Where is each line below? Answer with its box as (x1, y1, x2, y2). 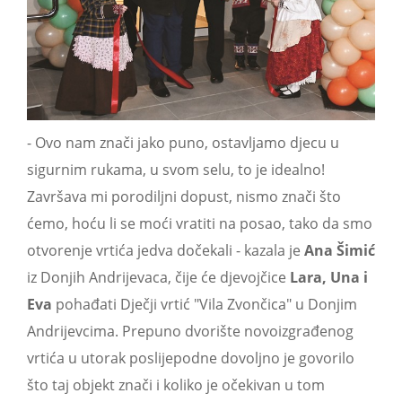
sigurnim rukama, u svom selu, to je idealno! (27, 159, 325, 179)
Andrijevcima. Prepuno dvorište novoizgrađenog (27, 320, 354, 341)
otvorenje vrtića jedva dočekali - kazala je (27, 240, 304, 260)
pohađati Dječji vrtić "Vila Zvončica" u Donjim (52, 293, 357, 314)
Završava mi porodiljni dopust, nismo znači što (27, 186, 341, 206)
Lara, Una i (290, 267, 368, 287)
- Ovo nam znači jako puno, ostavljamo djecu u (27, 132, 339, 153)
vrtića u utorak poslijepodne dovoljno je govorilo (27, 347, 354, 368)
